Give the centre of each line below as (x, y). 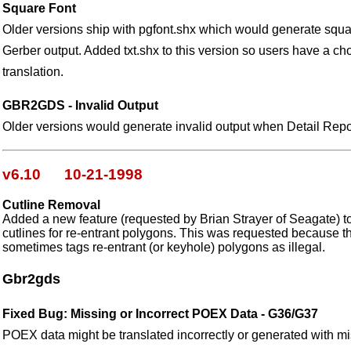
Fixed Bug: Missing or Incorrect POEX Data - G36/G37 (160, 313)
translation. (33, 72)
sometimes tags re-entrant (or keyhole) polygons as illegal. (164, 247)
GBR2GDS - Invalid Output (80, 106)
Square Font (39, 9)
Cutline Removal (51, 204)
